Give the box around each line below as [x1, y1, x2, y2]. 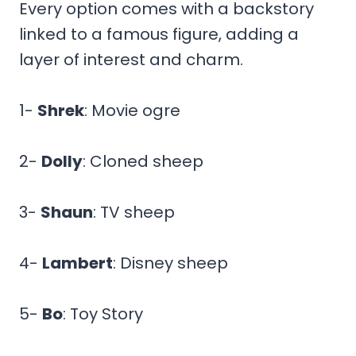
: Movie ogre [84, 99, 180, 122]
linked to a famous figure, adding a [19, 22, 299, 45]
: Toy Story [63, 302, 143, 325]
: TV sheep [93, 200, 175, 223]
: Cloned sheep [83, 149, 203, 172]
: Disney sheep [113, 251, 228, 274]
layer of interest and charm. [19, 48, 247, 71]
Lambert [42, 251, 113, 274]
